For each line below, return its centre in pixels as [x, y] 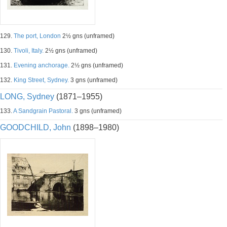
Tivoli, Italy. [29, 51]
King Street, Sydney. [41, 80]
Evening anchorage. [42, 65]
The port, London [37, 36]
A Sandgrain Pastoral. [43, 111]
